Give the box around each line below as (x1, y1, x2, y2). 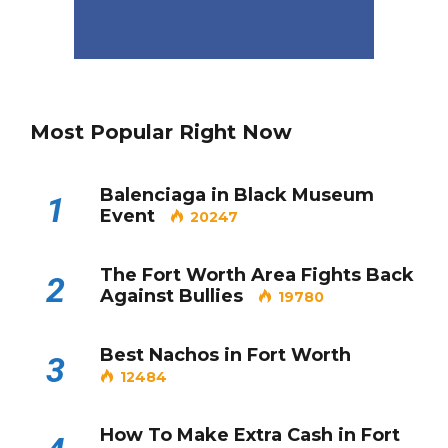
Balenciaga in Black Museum (100, 183, 374, 206)
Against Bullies (100, 284, 243, 307)
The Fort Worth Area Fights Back (100, 263, 414, 286)
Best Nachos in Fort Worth (100, 343, 351, 366)
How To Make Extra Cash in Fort (100, 423, 400, 446)
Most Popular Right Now (30, 119, 292, 144)
